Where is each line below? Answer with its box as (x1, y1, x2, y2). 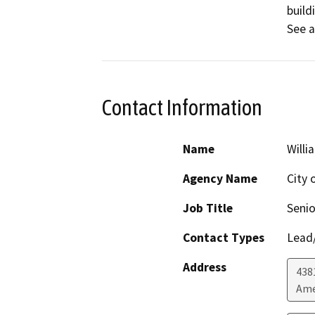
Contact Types (183, 229, 264, 245)
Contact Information (102, 95, 262, 121)
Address (183, 259, 226, 275)
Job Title (183, 200, 233, 216)
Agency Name (183, 170, 257, 186)
